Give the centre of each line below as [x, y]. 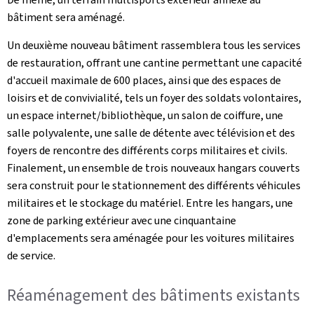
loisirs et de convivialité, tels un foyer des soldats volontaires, [154, 98]
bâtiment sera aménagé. [66, 17]
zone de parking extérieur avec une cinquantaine [122, 220]
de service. [31, 255]
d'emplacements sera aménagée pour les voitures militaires [151, 238]
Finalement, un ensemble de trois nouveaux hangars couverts [153, 168]
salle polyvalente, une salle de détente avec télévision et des [151, 133]
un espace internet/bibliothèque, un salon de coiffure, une [145, 115]
